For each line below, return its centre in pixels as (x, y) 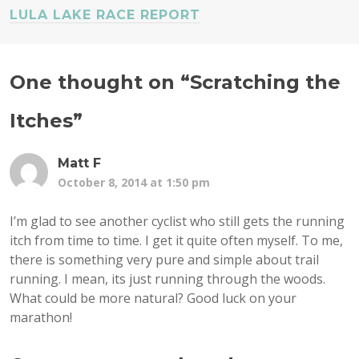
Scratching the (265, 83)
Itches (41, 121)
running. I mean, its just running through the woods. (167, 279)
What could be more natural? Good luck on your (153, 298)
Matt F (79, 163)
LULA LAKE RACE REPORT (105, 15)
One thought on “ (100, 83)
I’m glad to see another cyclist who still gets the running (177, 222)
